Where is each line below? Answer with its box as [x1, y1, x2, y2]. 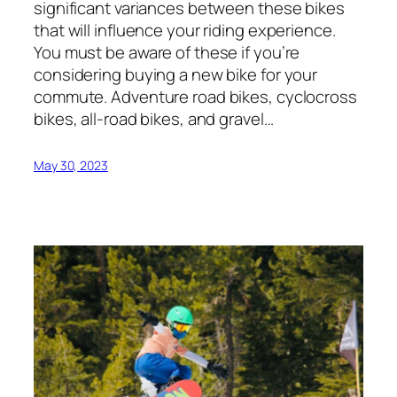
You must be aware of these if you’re [34, 41, 300, 65]
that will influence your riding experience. [34, 19, 336, 43]
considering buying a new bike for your [34, 63, 318, 87]
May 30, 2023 [34, 157, 108, 175]
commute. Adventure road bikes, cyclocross [34, 85, 357, 109]
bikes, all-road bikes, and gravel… [34, 107, 274, 131]
